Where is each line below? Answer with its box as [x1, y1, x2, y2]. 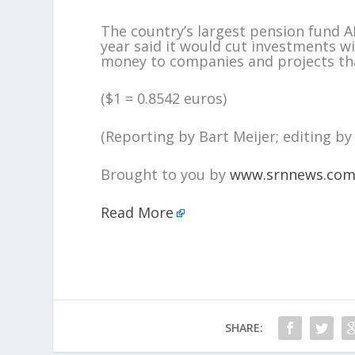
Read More [101, 202, 174, 222]
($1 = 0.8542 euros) [101, 89, 227, 109]
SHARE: [224, 319, 263, 335]
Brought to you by [101, 164, 231, 184]
